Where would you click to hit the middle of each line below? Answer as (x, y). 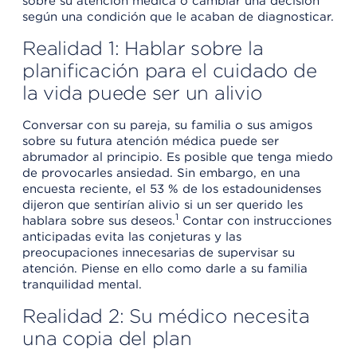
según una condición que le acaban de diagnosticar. (178, 16)
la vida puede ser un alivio (142, 92)
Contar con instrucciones (255, 220)
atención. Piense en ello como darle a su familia (165, 268)
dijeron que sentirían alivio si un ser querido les (163, 204)
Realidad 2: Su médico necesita (166, 316)
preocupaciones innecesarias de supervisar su (159, 252)
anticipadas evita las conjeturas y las (132, 236)
